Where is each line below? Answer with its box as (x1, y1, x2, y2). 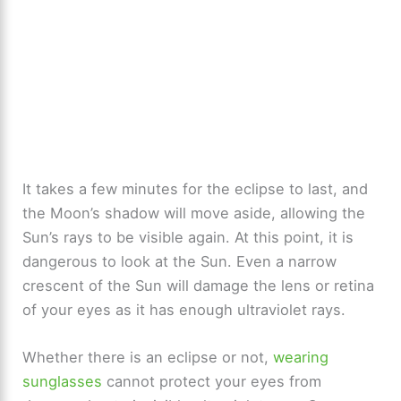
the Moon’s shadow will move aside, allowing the (22, 204, 366, 223)
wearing (273, 348, 329, 367)
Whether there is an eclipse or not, (22, 348, 274, 367)
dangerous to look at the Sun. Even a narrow (22, 252, 337, 271)
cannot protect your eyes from (102, 372, 322, 391)
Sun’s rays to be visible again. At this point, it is (22, 228, 354, 247)
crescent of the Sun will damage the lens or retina (22, 277, 375, 295)
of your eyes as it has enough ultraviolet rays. (22, 301, 346, 320)
